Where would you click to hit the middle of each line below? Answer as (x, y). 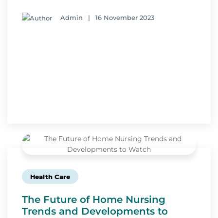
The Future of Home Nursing (94, 200)
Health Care (50, 177)
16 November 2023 (125, 18)
